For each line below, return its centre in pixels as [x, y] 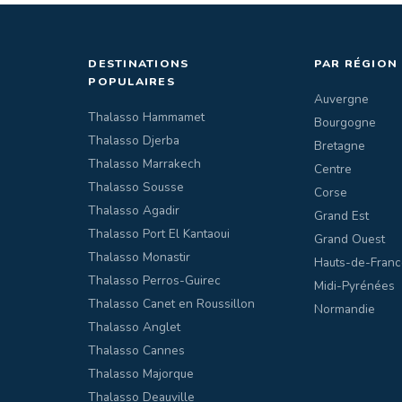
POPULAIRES [131, 81]
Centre [332, 169]
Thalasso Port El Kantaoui [159, 233]
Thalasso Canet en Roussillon [172, 303]
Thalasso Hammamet [147, 117]
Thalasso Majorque [141, 373]
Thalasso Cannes [137, 350]
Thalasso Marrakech [145, 163]
